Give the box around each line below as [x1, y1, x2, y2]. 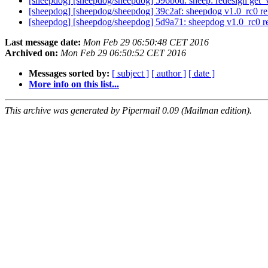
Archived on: [5, 48, 58, 59]
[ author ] [151, 68, 186, 79]
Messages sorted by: [29, 68, 109, 79]
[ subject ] [112, 68, 149, 79]
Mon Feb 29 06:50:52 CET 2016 [60, 48, 186, 59]
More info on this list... [29, 79, 119, 90]
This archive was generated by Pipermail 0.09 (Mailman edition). [5, 105, 252, 116]
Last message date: [5, 37, 81, 48]
